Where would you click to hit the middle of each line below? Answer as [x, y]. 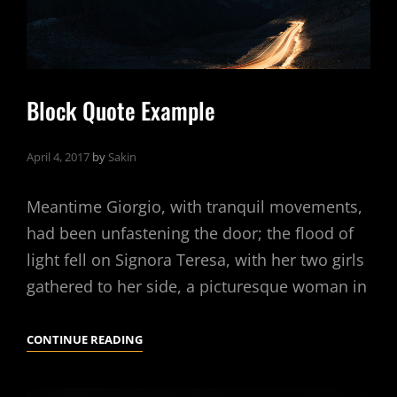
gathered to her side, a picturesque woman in [197, 287]
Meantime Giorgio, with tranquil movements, [195, 207]
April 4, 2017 [58, 157]
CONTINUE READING [85, 339]
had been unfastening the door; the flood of [190, 234]
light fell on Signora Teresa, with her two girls [195, 260]
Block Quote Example [121, 111]
